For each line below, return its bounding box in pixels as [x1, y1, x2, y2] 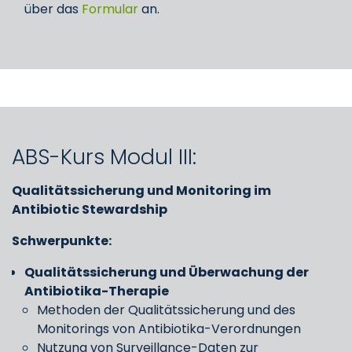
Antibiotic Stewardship [12, 200, 167, 218]
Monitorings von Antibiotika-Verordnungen [37, 320, 301, 338]
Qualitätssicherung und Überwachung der [24, 263, 309, 281]
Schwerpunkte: [12, 232, 112, 250]
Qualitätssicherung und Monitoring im [12, 181, 271, 200]
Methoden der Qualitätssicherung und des [37, 301, 295, 319]
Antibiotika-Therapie [24, 282, 169, 300]
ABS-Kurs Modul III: [12, 142, 196, 171]
